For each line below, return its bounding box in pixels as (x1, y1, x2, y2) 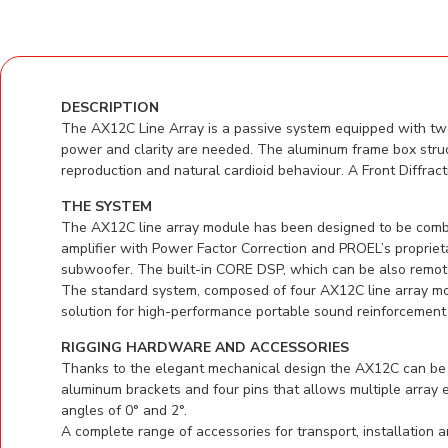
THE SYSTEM (61, 196, 152, 216)
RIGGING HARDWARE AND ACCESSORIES (61, 337, 349, 357)
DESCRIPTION (61, 97, 159, 117)
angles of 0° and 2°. (61, 400, 187, 420)
